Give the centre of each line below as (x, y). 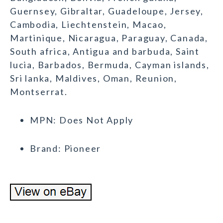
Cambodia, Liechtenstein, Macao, (88, 25)
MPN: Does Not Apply (82, 120)
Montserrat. (39, 92)
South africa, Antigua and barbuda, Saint (105, 52)
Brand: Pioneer (66, 149)
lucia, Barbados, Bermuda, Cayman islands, (110, 65)
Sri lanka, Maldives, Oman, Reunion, (94, 78)
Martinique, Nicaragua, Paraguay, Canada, (109, 38)
